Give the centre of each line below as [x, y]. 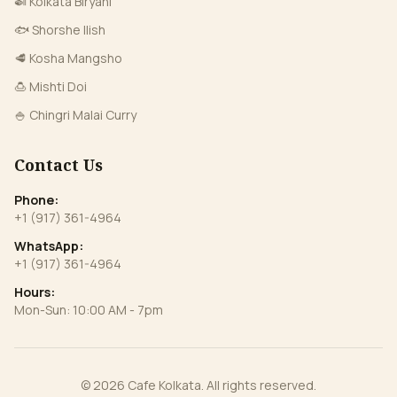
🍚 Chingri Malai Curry [75, 115]
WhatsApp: [49, 246]
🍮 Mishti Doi [51, 86]
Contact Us [58, 165]
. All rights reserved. [259, 385]
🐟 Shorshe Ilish [60, 30]
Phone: [36, 200]
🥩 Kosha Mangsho [68, 58]
